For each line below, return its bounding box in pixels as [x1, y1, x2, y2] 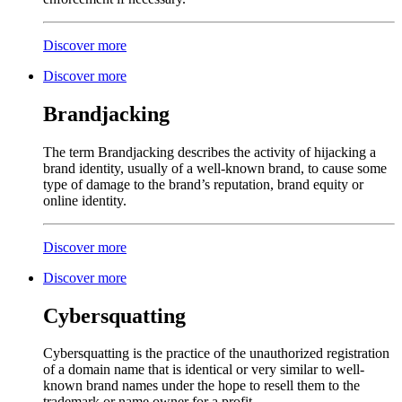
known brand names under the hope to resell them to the [43, 378, 360, 394]
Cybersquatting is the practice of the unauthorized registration [43, 345, 389, 362]
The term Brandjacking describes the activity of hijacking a [43, 144, 376, 160]
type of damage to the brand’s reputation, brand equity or [43, 176, 363, 192]
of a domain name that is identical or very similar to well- [43, 362, 364, 378]
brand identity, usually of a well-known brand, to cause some [43, 160, 387, 176]
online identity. [43, 192, 130, 208]
